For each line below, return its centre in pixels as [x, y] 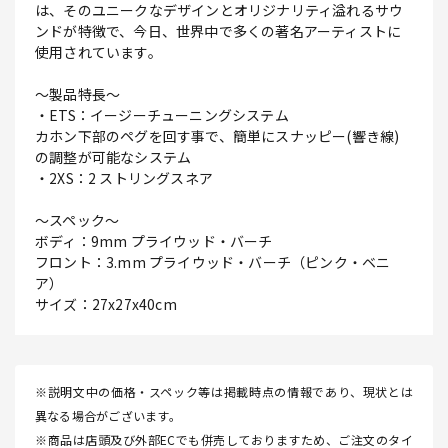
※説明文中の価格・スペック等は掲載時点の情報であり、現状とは [224, 392]
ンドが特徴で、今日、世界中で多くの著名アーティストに [218, 31]
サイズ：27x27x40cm [106, 304]
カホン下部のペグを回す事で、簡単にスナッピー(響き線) [217, 136]
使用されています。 [98, 52]
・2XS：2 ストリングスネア [124, 178]
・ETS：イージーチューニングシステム [162, 115]
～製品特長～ [78, 94]
